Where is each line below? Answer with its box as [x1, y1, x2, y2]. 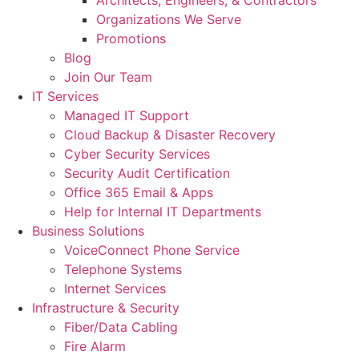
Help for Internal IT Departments [64, 204, 261, 220]
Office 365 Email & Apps [64, 184, 213, 200]
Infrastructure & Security [32, 300, 179, 316]
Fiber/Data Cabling [64, 319, 178, 335]
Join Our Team [64, 69, 152, 85]
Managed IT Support [64, 107, 189, 123]
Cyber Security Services [64, 146, 210, 162]
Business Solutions [32, 223, 144, 239]
